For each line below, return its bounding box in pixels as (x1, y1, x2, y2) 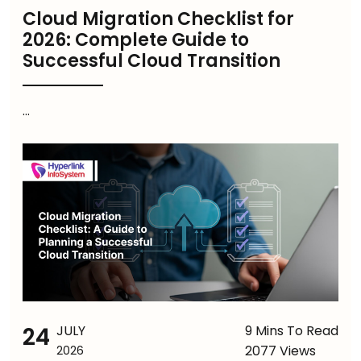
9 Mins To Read (245, 322, 338, 341)
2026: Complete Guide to (23, 27, 249, 53)
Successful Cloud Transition (23, 48, 280, 74)
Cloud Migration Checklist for (23, 6, 294, 32)
